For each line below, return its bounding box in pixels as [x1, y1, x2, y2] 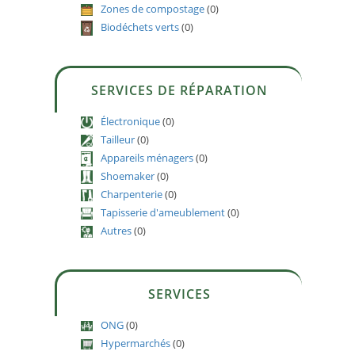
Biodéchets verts [101, 19, 180, 34]
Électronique [101, 113, 161, 128]
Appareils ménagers [101, 150, 194, 165]
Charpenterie [101, 186, 163, 201]
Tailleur [101, 132, 136, 147]
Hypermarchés [101, 335, 171, 350]
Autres [101, 223, 132, 238]
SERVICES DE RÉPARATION [90, 81, 268, 99]
